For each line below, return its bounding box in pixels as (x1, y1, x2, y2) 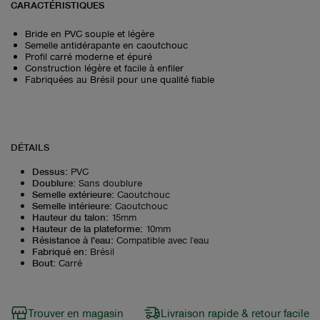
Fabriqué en (32, 244, 84, 257)
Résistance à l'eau (32, 233, 111, 246)
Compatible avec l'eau (116, 233, 209, 246)
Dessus (32, 164, 65, 177)
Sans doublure (79, 176, 142, 189)
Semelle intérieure (32, 199, 109, 211)
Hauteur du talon (32, 210, 106, 223)
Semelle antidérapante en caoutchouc (25, 38, 188, 51)
